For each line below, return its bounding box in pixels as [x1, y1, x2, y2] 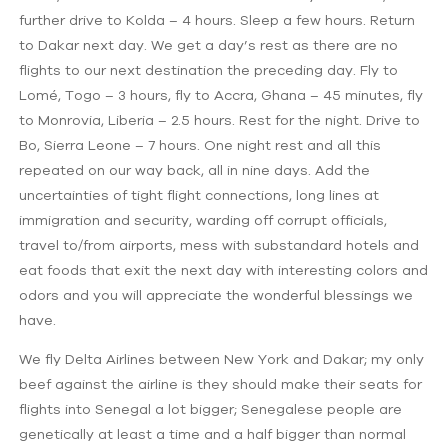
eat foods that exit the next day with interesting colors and [19, 261, 429, 278]
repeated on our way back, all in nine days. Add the [19, 161, 371, 178]
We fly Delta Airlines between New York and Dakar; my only [19, 350, 425, 367]
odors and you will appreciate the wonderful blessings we [19, 286, 414, 303]
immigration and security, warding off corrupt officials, [19, 211, 388, 228]
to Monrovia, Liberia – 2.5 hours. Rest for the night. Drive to [19, 111, 421, 128]
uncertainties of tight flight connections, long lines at [19, 186, 380, 203]
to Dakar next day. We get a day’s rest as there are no [19, 36, 399, 53]
